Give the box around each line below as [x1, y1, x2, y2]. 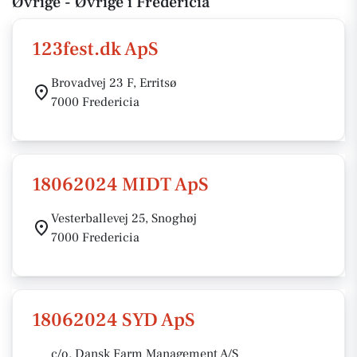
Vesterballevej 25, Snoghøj [51, 210, 197, 226]
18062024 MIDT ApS [32, 172, 209, 197]
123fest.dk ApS [32, 37, 159, 61]
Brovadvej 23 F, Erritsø [51, 75, 177, 91]
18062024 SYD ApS [32, 308, 195, 332]
